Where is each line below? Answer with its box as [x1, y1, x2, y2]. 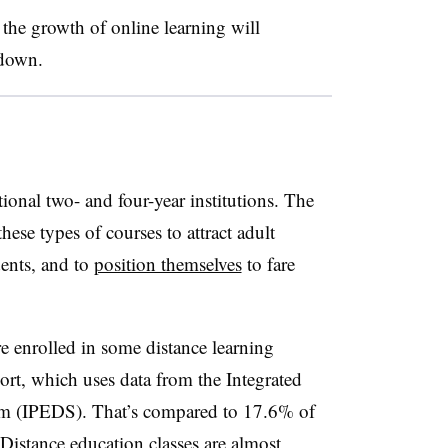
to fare [241, 250, 295, 276]
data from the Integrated [119, 365, 302, 391]
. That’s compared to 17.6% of [81, 397, 315, 423]
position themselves [93, 250, 242, 276]
